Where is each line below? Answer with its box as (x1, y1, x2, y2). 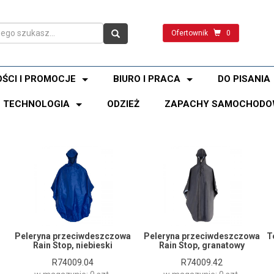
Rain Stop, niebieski (32, 240, 113, 251)
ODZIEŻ (107, 98, 139, 109)
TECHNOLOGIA (3, 98, 70, 109)
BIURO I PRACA (113, 73, 180, 84)
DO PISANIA (218, 73, 270, 84)
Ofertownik (171, 28, 208, 37)
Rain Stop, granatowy (158, 240, 245, 251)
